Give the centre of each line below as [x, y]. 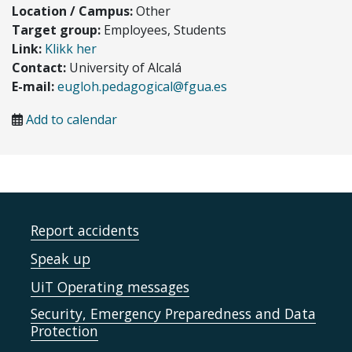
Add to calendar [71, 119]
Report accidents [85, 230]
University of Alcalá [124, 67]
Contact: [39, 67]
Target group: [56, 29]
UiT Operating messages [110, 286]
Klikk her [71, 48]
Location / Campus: [72, 11]
